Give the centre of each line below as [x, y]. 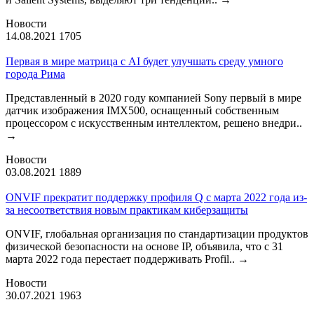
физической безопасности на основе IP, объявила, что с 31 [144, 246]
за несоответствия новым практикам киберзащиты [127, 210]
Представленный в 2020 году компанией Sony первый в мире [153, 97]
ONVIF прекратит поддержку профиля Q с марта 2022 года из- [156, 197]
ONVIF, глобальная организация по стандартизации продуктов [157, 233]
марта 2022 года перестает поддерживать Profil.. [122, 259]
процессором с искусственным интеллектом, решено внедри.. [154, 123]
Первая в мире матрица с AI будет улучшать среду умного [144, 61]
